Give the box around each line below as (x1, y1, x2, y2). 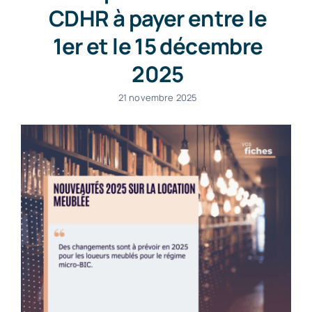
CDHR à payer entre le (49, 3, 267, 33)
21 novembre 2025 (118, 91, 198, 104)
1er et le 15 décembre (52, 31, 263, 61)
